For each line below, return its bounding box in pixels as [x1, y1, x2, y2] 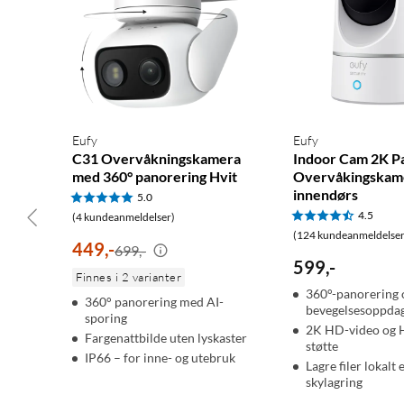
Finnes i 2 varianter [76, 270, 181, 285]
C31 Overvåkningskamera [72, 150, 241, 168]
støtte [305, 338, 338, 354]
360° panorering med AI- [85, 294, 224, 310]
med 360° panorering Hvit [72, 168, 237, 186]
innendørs [292, 186, 358, 204]
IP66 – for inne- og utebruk [85, 350, 235, 366]
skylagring [305, 374, 363, 390]
